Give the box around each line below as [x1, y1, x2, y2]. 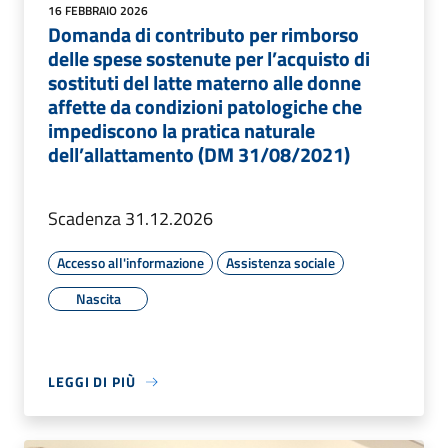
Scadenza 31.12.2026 [48, 205, 213, 233]
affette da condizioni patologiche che [48, 91, 362, 123]
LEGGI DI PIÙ [48, 371, 136, 393]
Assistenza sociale [226, 252, 335, 274]
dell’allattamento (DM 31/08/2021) [48, 139, 350, 171]
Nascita [75, 288, 121, 310]
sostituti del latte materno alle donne [48, 67, 361, 99]
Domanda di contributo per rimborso [48, 19, 359, 51]
